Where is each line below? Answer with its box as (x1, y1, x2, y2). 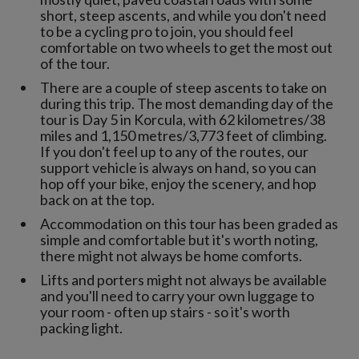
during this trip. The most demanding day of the (40, 95, 333, 113)
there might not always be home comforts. (40, 247, 302, 265)
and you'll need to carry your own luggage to (40, 287, 314, 305)
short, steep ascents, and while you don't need (40, 6, 326, 25)
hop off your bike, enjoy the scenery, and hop (40, 175, 317, 193)
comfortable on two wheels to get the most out (40, 38, 333, 57)
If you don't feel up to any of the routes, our (40, 143, 309, 161)
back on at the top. (40, 191, 155, 209)
